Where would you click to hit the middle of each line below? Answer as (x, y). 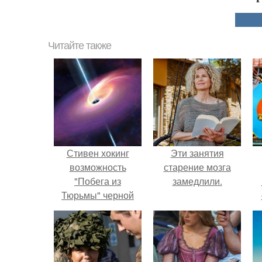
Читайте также (80, 46)
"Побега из (98, 181)
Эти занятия (197, 153)
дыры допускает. (98, 209)
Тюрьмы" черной (98, 195)
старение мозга (197, 167)
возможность (98, 167)
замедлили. (197, 181)
